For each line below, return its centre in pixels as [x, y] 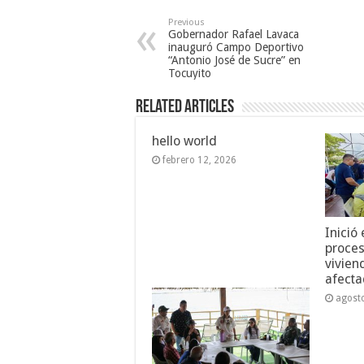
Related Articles [185, 107]
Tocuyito [190, 73]
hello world [184, 141]
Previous [186, 22]
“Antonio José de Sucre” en [234, 60]
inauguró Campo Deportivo [236, 47]
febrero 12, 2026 [199, 160]
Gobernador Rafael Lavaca [234, 34]
